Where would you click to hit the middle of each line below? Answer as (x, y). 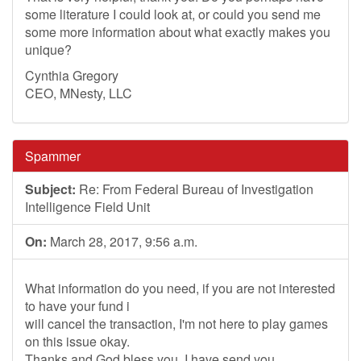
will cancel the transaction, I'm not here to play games (176, 324)
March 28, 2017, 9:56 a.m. (122, 241)
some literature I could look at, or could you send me (173, 14)
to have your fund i (77, 306)
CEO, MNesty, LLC (79, 93)
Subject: (50, 189)
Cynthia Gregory (72, 75)
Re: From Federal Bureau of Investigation (195, 189)
